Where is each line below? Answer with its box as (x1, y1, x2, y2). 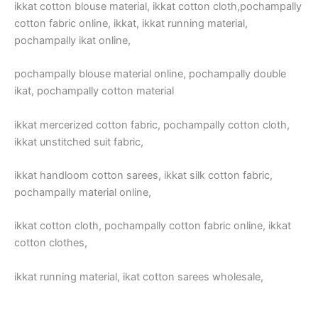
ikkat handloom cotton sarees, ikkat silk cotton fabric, (14, 169, 273, 182)
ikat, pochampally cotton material (14, 84, 174, 98)
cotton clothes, (14, 236, 87, 250)
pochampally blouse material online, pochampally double (14, 67, 286, 81)
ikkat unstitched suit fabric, (14, 135, 143, 148)
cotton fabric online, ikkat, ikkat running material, (14, 17, 248, 31)
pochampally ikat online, (14, 34, 131, 48)
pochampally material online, (14, 186, 151, 199)
